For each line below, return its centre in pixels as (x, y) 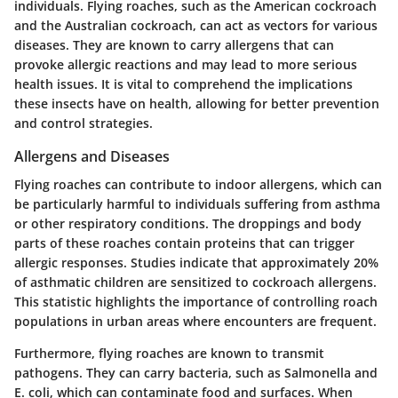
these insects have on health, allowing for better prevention (197, 103)
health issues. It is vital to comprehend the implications (183, 84)
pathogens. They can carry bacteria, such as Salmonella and (196, 372)
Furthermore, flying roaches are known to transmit (169, 353)
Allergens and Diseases (92, 156)
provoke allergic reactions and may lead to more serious (186, 64)
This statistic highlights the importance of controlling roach (196, 301)
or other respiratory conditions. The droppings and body (188, 223)
